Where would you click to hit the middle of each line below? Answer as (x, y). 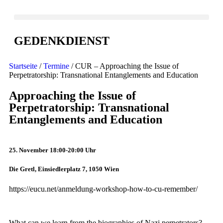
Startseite (23, 66)
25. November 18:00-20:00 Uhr (53, 150)
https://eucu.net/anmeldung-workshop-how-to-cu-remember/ (103, 189)
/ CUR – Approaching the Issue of (124, 66)
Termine (56, 66)
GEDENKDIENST (62, 41)
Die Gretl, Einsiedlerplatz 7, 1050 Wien (64, 169)
